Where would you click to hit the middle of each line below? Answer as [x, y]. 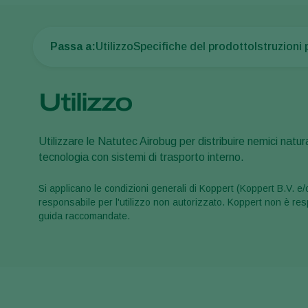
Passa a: [73, 46]
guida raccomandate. [84, 216]
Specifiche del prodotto [194, 46]
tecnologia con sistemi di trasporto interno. [141, 157]
